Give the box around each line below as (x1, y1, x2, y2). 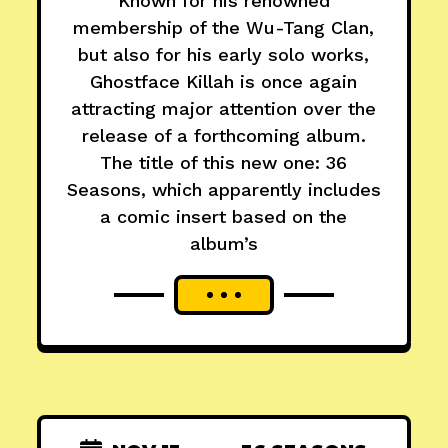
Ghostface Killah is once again (90, 71, 358, 93)
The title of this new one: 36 (100, 152, 348, 174)
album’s (189, 233, 258, 255)
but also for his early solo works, (78, 44, 370, 66)
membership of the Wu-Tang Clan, (73, 17, 375, 39)
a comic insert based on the (100, 206, 348, 228)
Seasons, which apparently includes (66, 179, 381, 201)
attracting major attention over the (71, 98, 377, 120)
